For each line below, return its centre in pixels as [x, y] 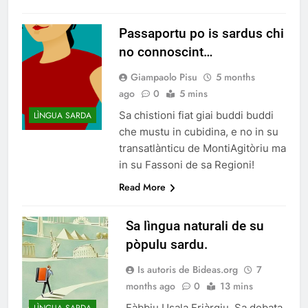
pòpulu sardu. [166, 245]
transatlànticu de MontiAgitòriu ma [202, 148]
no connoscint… [166, 52]
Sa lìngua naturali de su [195, 226]
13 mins [236, 286]
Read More [142, 187]
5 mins [194, 94]
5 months [235, 77]
